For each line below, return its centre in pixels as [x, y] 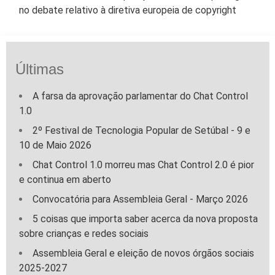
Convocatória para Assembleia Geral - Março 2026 [140, 199]
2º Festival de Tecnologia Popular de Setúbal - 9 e [141, 130]
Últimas [40, 69]
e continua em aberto [65, 180]
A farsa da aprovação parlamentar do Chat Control [140, 96]
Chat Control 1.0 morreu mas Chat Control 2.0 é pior [143, 165]
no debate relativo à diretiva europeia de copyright [128, 10]
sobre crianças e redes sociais [84, 234]
